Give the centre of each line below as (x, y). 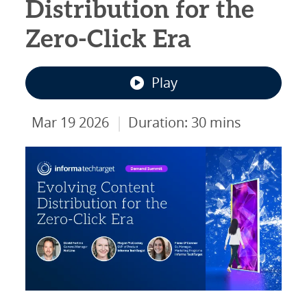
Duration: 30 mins (185, 122)
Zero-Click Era (109, 40)
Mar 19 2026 (71, 122)
